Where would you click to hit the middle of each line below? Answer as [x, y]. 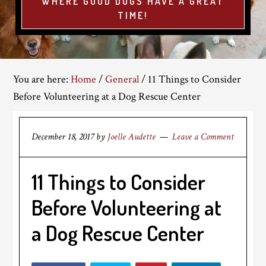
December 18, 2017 [63, 137]
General [122, 79]
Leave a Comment [203, 137]
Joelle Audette [132, 137]
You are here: [42, 79]
